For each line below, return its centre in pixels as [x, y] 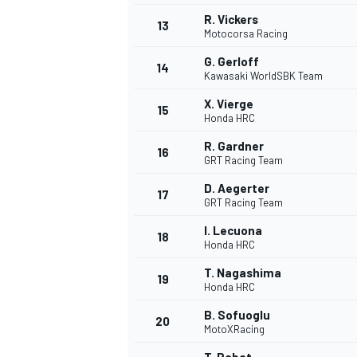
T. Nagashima [243, 273]
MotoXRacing [234, 330]
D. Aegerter [237, 188]
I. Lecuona [233, 231]
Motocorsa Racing [246, 34]
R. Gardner [234, 146]
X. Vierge [229, 104]
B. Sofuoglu [237, 315]
